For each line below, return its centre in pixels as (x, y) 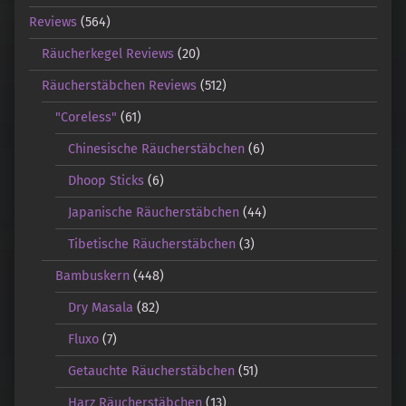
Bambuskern (92, 276)
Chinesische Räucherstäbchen (157, 149)
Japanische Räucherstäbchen (154, 213)
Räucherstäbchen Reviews (120, 86)
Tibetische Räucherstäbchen (152, 244)
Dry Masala (101, 308)
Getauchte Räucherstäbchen (152, 371)
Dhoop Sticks (106, 181)
